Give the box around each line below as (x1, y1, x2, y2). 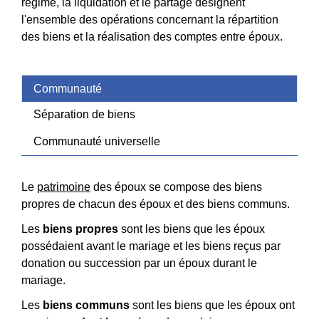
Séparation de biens (33, 108, 135, 121)
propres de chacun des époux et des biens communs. (21, 197, 290, 210)
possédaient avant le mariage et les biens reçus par (21, 239, 281, 252)
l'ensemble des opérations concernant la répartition (21, 14, 278, 26)
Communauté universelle (33, 135, 160, 148)
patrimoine (37, 180, 90, 193)
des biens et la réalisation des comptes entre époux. (21, 31, 283, 43)
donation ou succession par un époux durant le (21, 256, 257, 269)
